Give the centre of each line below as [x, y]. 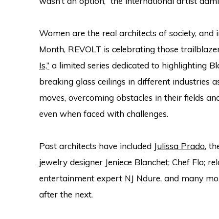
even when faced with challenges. [104, 114]
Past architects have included [97, 146]
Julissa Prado [179, 146]
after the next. [66, 194]
